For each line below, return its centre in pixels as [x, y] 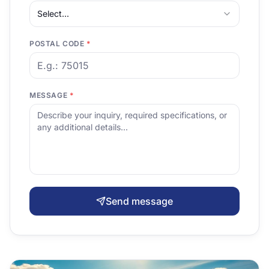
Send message [139, 201]
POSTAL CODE [57, 44]
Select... [53, 14]
